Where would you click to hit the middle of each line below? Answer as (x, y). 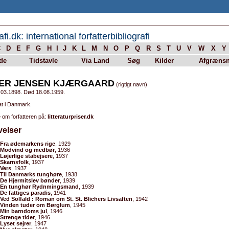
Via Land (95, 61)
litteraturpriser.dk (71, 117)
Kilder (164, 61)
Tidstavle (43, 61)
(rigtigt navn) (131, 84)
